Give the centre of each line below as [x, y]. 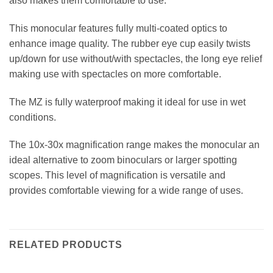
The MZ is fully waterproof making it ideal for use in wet [127, 102]
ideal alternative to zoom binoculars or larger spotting [123, 160]
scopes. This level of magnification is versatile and [117, 175]
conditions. [33, 117]
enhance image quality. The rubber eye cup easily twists [130, 43]
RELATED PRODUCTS [66, 245]
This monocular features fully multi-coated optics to [118, 28]
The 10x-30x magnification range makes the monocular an [134, 145]
